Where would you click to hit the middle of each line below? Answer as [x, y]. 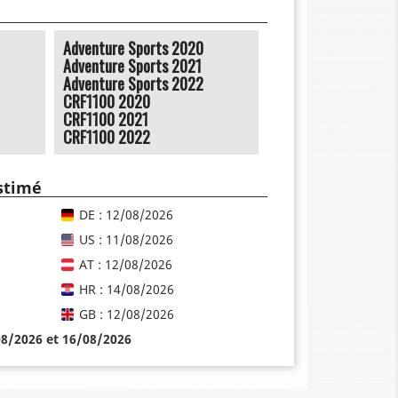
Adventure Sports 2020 [133, 48]
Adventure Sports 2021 [132, 65]
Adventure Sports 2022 [133, 83]
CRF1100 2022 [107, 136]
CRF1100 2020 [107, 101]
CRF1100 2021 [106, 119]
